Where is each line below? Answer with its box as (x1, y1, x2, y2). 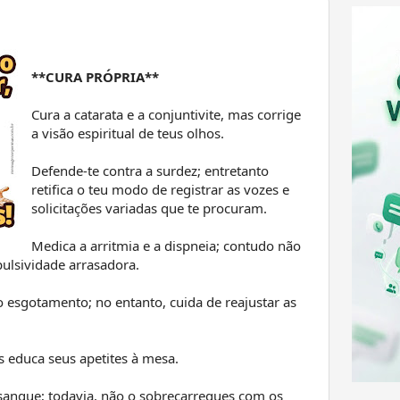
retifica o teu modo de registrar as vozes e (31, 179, 289, 198)
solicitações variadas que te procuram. (31, 198, 267, 217)
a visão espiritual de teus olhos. (31, 123, 224, 142)
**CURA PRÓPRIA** (31, 67, 159, 86)
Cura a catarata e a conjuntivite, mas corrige (31, 104, 301, 123)
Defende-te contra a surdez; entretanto (31, 161, 269, 179)
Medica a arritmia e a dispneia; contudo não (31, 236, 301, 254)
